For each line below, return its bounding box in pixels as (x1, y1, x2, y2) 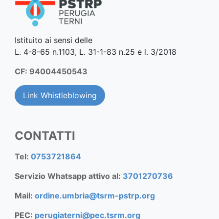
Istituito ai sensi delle (15, 35, 92, 45)
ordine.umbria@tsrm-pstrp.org (35, 190, 155, 200)
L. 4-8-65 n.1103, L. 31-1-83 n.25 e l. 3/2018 (15, 46, 176, 57)
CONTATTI (15, 128, 75, 143)
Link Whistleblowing (23, 90, 97, 100)
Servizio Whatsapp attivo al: (15, 171, 123, 181)
